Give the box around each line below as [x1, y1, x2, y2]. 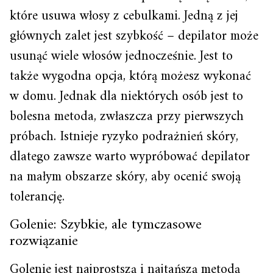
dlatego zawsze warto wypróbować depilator [10, 145, 250, 169]
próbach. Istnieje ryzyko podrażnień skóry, [10, 125, 238, 149]
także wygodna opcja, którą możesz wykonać [10, 65, 251, 88]
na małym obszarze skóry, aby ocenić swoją [10, 165, 241, 189]
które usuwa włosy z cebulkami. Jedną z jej [10, 4, 238, 28]
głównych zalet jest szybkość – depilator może [10, 24, 258, 48]
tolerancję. [10, 185, 65, 209]
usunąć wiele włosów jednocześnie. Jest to [10, 44, 233, 68]
